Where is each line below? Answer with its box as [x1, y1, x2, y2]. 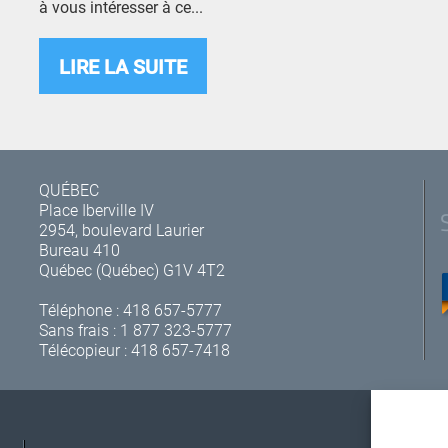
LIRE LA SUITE [59, 53, 187, 79]
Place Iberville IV [38, 199, 154, 220]
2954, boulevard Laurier [38, 219, 204, 240]
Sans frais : [38, 319, 120, 340]
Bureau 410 [38, 239, 120, 260]
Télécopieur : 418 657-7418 [38, 339, 230, 360]
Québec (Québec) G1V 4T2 [38, 259, 225, 280]
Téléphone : [38, 299, 123, 320]
